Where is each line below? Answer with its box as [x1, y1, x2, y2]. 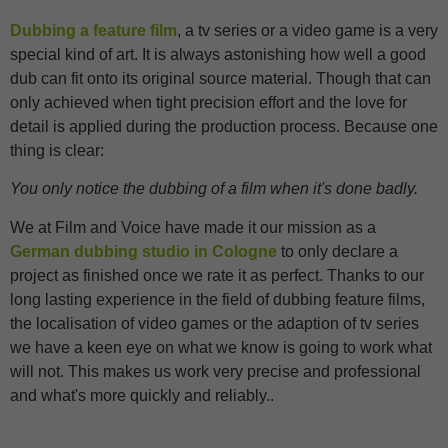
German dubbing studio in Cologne [10, 242, 277, 260]
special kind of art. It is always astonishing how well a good [10, 46, 426, 63]
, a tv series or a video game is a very [177, 22, 438, 39]
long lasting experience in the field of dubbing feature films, [10, 290, 425, 308]
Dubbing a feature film [10, 22, 177, 39]
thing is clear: [10, 142, 104, 159]
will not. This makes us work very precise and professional [10, 362, 421, 380]
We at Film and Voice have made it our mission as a [10, 218, 376, 236]
